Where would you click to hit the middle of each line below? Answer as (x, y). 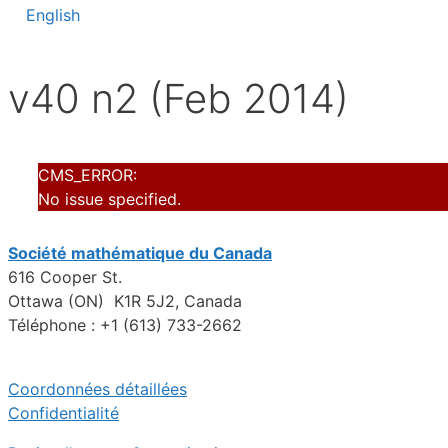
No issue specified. (109, 198)
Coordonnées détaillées (97, 388)
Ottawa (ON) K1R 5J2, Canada (125, 300)
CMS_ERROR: (87, 174)
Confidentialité (63, 412)
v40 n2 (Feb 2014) (178, 99)
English (53, 14)
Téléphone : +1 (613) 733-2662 (125, 324)
